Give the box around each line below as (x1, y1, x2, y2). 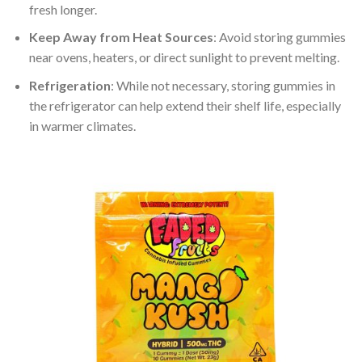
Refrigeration (28, 77, 111, 93)
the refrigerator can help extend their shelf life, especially (28, 97, 341, 113)
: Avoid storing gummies (213, 29, 346, 45)
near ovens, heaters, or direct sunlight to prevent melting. (28, 49, 339, 65)
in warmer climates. (28, 117, 136, 133)
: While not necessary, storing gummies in (110, 77, 335, 93)
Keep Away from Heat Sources (28, 29, 213, 45)
